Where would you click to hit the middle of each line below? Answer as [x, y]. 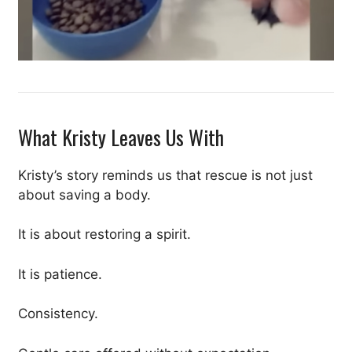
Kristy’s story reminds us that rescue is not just [165, 175]
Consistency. [58, 314]
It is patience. [60, 274]
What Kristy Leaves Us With [121, 137]
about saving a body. [84, 194]
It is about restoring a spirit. [104, 235]
